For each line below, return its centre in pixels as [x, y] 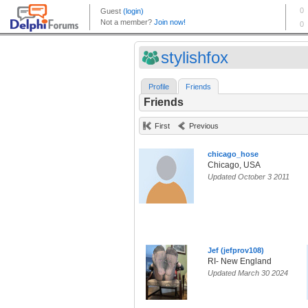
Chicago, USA [234, 165]
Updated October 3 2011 [249, 177]
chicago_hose [233, 154]
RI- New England [240, 262]
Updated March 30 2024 [248, 273]
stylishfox [195, 57]
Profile [159, 87]
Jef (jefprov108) [236, 251]
